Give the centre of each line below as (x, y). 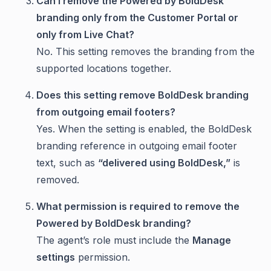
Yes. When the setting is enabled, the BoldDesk (144, 129)
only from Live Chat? (85, 35)
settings (56, 257)
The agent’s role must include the (114, 240)
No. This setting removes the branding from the (145, 52)
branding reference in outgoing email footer (137, 146)
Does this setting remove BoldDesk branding (142, 95)
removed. (58, 180)
